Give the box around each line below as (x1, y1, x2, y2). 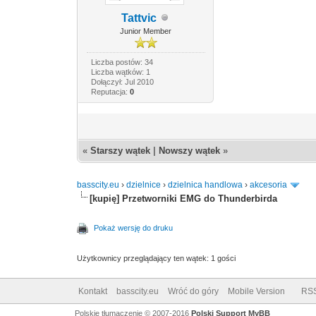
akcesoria (250, 179, 288, 190)
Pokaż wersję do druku (94, 223, 174, 232)
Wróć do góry (167, 286, 219, 296)
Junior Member (120, 26, 172, 35)
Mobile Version (227, 286, 285, 296)
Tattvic (121, 11, 157, 24)
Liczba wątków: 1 (90, 67, 150, 76)
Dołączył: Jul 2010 (90, 77, 154, 86)
